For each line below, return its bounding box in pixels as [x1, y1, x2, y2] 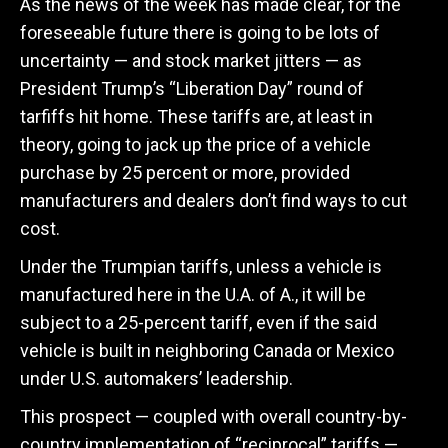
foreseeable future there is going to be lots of [20, 22, 380, 43]
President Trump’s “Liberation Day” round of [20, 78, 364, 99]
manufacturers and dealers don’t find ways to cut [20, 190, 407, 211]
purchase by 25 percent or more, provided [20, 162, 350, 183]
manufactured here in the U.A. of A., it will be [20, 284, 366, 305]
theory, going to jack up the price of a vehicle [20, 134, 371, 155]
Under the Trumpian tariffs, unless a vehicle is [20, 256, 382, 277]
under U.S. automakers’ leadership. [20, 368, 293, 389]
